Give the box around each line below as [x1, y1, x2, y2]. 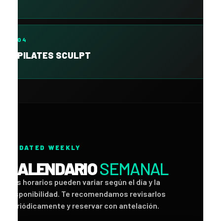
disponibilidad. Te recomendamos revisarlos [8, 189, 166, 199]
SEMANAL [99, 158, 169, 179]
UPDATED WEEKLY [8, 144, 81, 152]
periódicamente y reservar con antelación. [8, 201, 159, 211]
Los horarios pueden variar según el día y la [8, 177, 160, 187]
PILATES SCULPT [17, 50, 91, 61]
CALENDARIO [8, 158, 100, 179]
